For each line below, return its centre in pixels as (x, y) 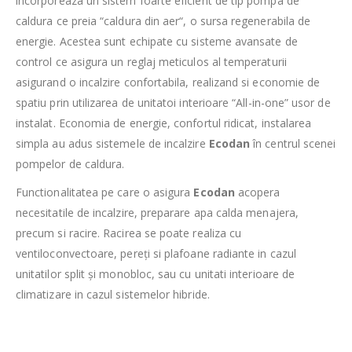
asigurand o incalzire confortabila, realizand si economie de (168, 82)
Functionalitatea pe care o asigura (103, 192)
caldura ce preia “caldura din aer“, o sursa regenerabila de (163, 21)
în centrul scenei (293, 144)
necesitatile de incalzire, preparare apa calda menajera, (157, 213)
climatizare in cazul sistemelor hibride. (113, 295)
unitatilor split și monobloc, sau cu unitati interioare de (156, 274)
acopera (257, 192)
